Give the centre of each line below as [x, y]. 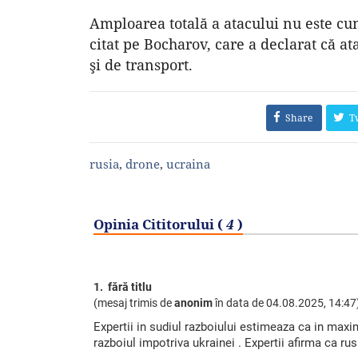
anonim [193, 302]
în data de [239, 302]
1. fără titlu [123, 286]
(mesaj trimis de [134, 302]
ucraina [188, 163]
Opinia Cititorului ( [160, 224]
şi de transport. [141, 64]
